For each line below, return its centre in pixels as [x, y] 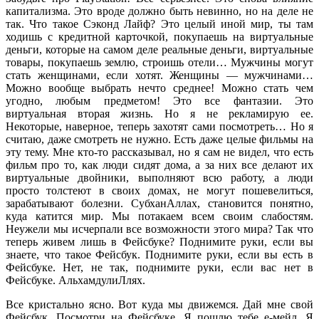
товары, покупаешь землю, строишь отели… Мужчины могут [159, 62]
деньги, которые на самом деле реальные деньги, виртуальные [159, 49]
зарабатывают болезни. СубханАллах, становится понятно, [159, 203]
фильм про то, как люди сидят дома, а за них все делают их [159, 164]
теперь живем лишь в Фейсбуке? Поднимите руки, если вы [159, 241]
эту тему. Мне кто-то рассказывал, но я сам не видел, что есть [159, 152]
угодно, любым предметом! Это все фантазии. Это [159, 100]
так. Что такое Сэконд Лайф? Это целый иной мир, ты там [159, 23]
